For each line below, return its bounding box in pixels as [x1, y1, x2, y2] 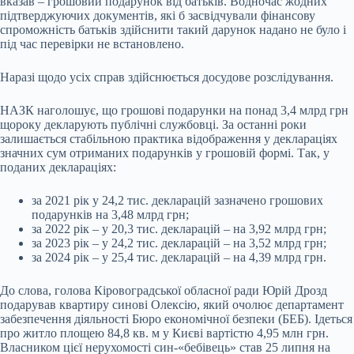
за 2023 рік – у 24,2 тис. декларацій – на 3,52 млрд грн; [32, 235, 330, 250]
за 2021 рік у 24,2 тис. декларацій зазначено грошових [32, 193, 323, 207]
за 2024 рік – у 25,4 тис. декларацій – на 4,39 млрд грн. [32, 250, 326, 264]
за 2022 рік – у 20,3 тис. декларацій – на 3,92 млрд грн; [32, 221, 330, 235]
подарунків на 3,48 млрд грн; [32, 207, 192, 221]
